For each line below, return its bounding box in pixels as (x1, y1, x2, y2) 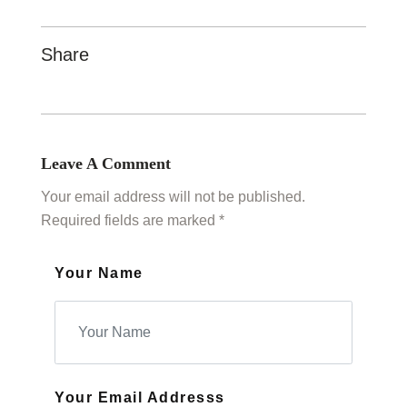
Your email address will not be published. (41, 189, 305, 205)
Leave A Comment (41, 154, 171, 174)
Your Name (55, 265, 144, 282)
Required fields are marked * (41, 213, 224, 229)
